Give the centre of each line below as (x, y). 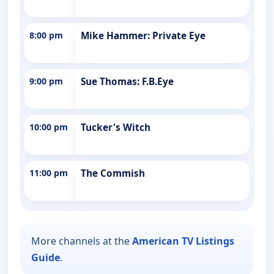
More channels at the (82, 241)
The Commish (113, 173)
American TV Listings (183, 241)
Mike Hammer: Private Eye (143, 35)
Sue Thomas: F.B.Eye (127, 81)
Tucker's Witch (116, 127)
